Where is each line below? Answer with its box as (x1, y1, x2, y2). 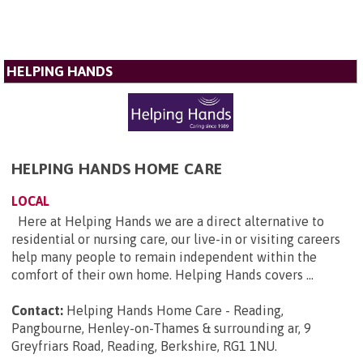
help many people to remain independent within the (11, 250, 317, 265)
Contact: (11, 303, 63, 318)
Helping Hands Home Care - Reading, (66, 303, 284, 318)
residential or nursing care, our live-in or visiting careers (11, 232, 340, 247)
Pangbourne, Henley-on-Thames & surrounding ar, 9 (11, 321, 311, 336)
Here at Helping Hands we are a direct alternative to (11, 214, 324, 229)
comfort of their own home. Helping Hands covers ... (11, 267, 314, 283)
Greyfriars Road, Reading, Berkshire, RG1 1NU (11, 339, 275, 354)
